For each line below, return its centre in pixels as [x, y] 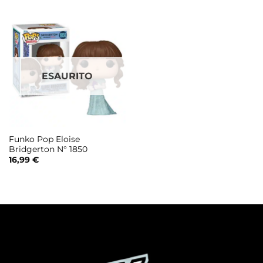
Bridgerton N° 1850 [48, 149]
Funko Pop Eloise [44, 139]
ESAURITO [67, 76]
